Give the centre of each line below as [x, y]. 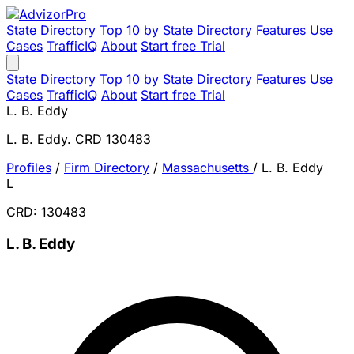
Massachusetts [207, 168]
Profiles [29, 168]
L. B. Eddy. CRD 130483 [79, 139]
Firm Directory [107, 168]
